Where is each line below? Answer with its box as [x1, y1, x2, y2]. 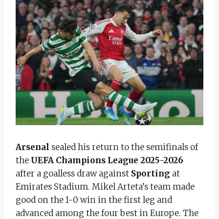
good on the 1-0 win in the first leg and [16, 194, 172, 205]
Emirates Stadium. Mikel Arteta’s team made [16, 181, 195, 192]
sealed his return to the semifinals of [51, 141, 198, 153]
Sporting [131, 168, 170, 179]
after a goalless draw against [16, 168, 131, 179]
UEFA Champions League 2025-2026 [31, 154, 183, 166]
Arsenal [16, 141, 51, 153]
